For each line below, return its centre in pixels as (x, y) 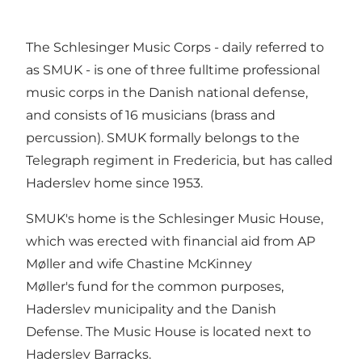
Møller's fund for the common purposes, (155, 287)
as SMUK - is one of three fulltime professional (173, 70)
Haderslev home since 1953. (116, 183)
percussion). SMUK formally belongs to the (163, 138)
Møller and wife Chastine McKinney (139, 264)
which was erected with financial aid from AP (170, 242)
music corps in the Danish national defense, (167, 93)
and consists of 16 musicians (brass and (151, 116)
